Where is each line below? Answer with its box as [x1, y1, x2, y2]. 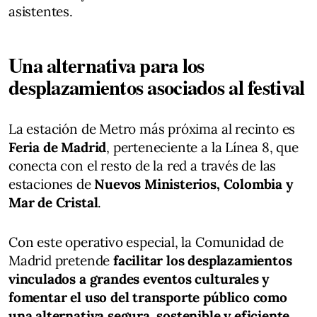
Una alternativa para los [8, 50, 204, 80]
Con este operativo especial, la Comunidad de [8, 233, 284, 250]
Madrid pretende [8, 251, 113, 269]
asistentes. [8, 2, 73, 20]
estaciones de [8, 175, 95, 192]
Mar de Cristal [8, 193, 98, 211]
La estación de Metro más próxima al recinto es [8, 120, 296, 137]
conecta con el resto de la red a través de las [8, 156, 277, 174]
